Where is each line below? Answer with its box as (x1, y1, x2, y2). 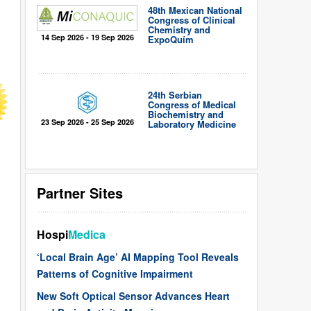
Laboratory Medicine (148, 117, 236, 131)
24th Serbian (148, 88, 202, 101)
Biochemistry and (148, 108, 224, 121)
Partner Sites (37, 183, 123, 203)
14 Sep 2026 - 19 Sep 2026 (40, 32, 134, 42)
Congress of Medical (148, 98, 236, 111)
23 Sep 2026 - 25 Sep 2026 (40, 117, 134, 127)
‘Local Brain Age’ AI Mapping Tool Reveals (37, 250, 239, 264)
